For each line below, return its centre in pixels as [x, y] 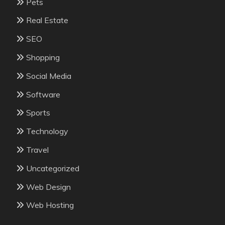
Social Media [49, 76]
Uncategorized [53, 168]
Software [43, 94]
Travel [37, 150]
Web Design [48, 187]
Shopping [43, 58]
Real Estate [47, 20]
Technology [47, 131]
